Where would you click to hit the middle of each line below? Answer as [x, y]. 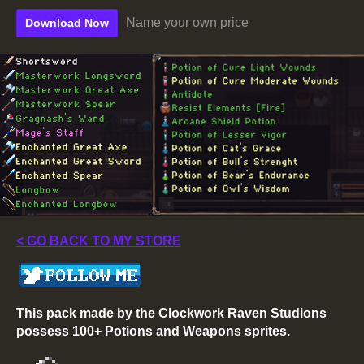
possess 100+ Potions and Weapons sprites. [155, 331]
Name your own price [187, 23]
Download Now [67, 22]
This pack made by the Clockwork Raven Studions [171, 313]
